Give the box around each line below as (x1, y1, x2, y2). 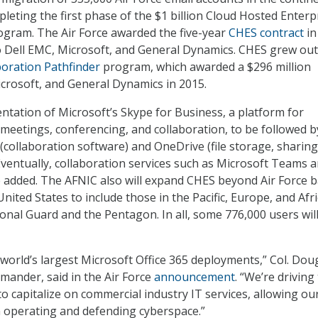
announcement (154, 269, 235, 285)
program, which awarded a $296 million (100, 59, 311, 75)
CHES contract (229, 25, 304, 41)
